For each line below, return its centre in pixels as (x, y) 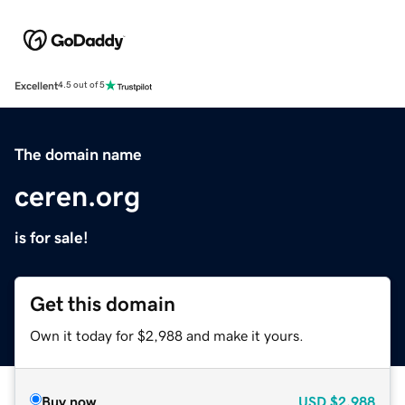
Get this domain (103, 304)
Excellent (36, 85)
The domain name (78, 154)
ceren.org (77, 196)
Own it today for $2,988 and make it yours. (167, 335)
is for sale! (52, 237)
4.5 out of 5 (81, 85)
